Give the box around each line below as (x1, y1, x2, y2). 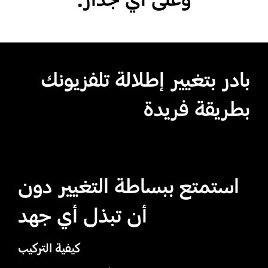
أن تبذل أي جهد (17, 202, 147, 231)
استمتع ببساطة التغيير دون (17, 172, 239, 202)
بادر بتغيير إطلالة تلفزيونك (41, 66, 251, 95)
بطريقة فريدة (144, 95, 251, 124)
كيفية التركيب (17, 240, 80, 257)
